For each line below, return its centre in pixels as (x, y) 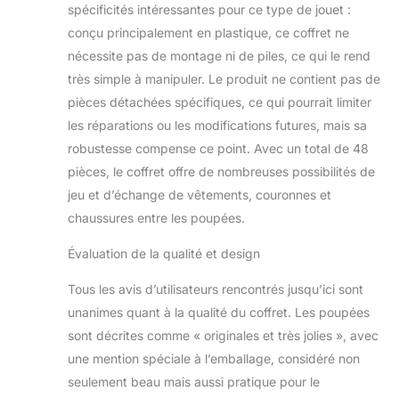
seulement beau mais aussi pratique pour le (194, 381)
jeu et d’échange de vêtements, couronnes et (199, 194)
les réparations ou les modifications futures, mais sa (217, 125)
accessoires (255, 235)
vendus (241, 329)
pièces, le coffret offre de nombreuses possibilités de (221, 171)
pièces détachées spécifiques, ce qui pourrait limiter (220, 102)
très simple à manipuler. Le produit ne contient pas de (224, 78)
